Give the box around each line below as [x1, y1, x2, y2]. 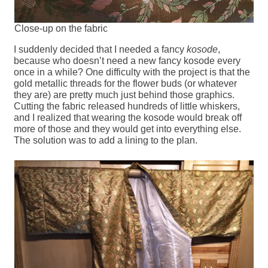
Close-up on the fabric [14, 23, 108, 34]
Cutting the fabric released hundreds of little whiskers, [14, 101, 240, 112]
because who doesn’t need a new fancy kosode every [14, 56, 241, 66]
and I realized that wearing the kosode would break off [14, 112, 242, 123]
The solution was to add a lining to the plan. [14, 135, 198, 146]
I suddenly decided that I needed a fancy [14, 44, 187, 55]
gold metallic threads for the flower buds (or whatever [14, 78, 237, 89]
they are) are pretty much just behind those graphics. [14, 90, 235, 100]
